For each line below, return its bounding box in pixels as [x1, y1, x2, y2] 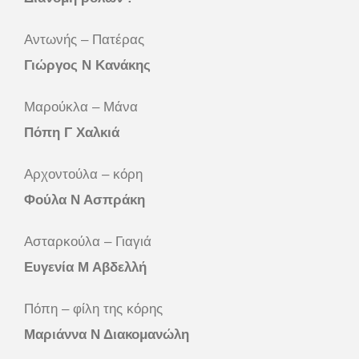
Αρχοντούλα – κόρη [24, 167, 143, 183]
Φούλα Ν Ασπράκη [24, 192, 145, 208]
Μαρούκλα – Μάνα [24, 99, 138, 115]
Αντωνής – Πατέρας [24, 32, 144, 48]
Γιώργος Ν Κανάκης [24, 58, 151, 74]
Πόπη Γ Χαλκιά [24, 125, 119, 141]
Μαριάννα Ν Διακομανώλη [24, 327, 189, 343]
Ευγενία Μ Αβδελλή [24, 260, 147, 276]
